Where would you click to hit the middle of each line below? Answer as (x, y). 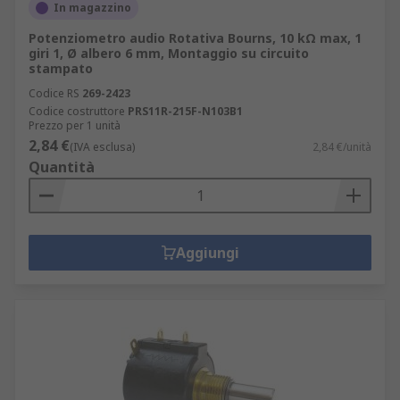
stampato (61, 68)
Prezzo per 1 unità (75, 125)
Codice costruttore (77, 111)
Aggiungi (207, 253)
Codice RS (54, 93)
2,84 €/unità (342, 147)
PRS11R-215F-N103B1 (185, 111)
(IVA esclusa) (102, 147)
